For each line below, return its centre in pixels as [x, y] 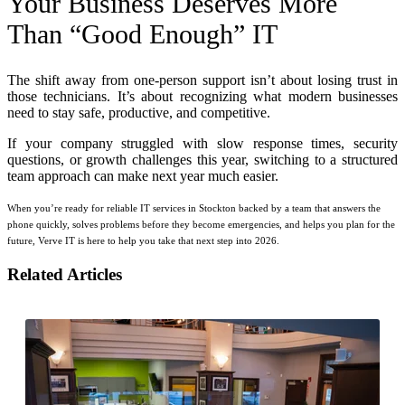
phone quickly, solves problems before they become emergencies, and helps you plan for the [201, 224]
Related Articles [65, 274]
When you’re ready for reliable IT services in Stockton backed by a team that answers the [194, 208]
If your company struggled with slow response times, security [202, 143]
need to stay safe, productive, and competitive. [139, 113]
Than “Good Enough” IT [142, 34]
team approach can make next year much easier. [143, 176]
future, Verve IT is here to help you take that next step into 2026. [143, 240]
